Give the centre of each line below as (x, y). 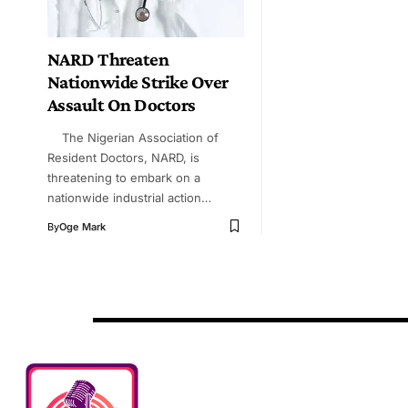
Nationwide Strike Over (138, 82)
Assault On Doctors (122, 104)
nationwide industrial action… (129, 197)
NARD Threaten (108, 59)
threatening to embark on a (124, 177)
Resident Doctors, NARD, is (123, 157)
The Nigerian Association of (133, 137)
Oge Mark (82, 226)
